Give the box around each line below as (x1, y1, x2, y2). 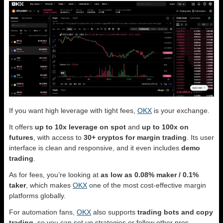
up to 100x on (142, 122, 189, 131)
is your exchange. (152, 106, 210, 114)
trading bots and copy (137, 208, 213, 216)
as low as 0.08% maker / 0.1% (101, 170, 199, 179)
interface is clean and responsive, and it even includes (9, 143, 181, 152)
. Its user (187, 133, 214, 141)
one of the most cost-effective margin (87, 181, 206, 189)
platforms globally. (9, 191, 66, 200)
